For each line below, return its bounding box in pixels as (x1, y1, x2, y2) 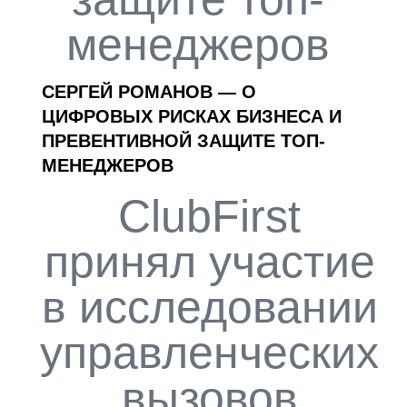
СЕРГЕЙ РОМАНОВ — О (42, 81, 256, 102)
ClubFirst (118, 190, 301, 242)
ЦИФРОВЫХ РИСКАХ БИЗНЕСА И (42, 105, 342, 126)
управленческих (40, 326, 379, 378)
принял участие (44, 235, 375, 287)
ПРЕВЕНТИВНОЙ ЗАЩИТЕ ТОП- (42, 130, 325, 151)
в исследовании (41, 281, 378, 333)
